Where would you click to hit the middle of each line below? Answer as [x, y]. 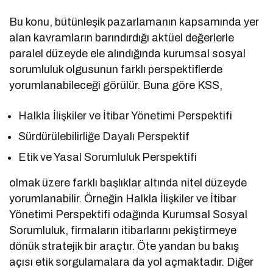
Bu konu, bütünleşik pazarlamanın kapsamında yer [134, 22]
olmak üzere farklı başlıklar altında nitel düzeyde [128, 183]
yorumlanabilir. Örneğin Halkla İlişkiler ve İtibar [123, 199]
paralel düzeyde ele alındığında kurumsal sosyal [128, 54]
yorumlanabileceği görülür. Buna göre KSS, [116, 86]
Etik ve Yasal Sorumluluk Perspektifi [108, 158]
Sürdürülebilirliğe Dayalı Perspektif [104, 137]
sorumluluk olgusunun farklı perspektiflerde [116, 70]
